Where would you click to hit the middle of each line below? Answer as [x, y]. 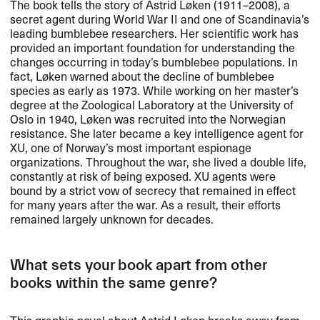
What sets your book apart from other [139, 265]
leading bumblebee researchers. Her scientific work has [155, 32]
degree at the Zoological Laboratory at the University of [152, 104]
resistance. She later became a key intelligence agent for [157, 132]
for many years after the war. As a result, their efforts [146, 204]
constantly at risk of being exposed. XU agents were [143, 175]
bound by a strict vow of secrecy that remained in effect [153, 190]
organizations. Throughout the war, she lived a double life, [159, 161]
